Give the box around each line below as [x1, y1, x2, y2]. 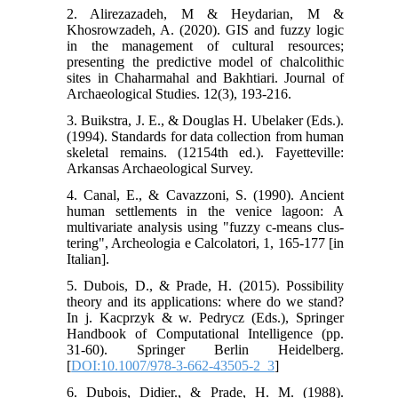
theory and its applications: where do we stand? [67, 293, 344, 309]
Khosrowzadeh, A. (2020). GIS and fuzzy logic [67, 21, 344, 37]
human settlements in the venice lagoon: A [67, 203, 344, 219]
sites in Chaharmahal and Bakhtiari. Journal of [67, 69, 344, 85]
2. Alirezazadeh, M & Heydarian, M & [67, 5, 344, 21]
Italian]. [67, 251, 110, 267]
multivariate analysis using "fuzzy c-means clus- [67, 219, 344, 235]
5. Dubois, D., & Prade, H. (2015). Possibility [67, 277, 344, 293]
